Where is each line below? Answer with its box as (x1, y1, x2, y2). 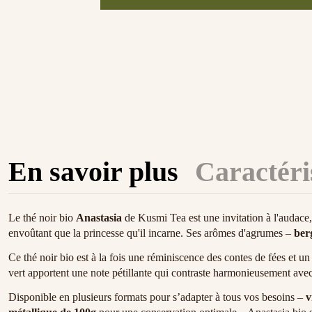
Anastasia (76, 212, 122, 224)
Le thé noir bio (8, 212, 76, 224)
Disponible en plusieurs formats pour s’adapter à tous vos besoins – (8, 290, 306, 303)
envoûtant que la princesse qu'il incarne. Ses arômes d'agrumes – (8, 227, 294, 240)
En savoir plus (8, 156, 178, 188)
